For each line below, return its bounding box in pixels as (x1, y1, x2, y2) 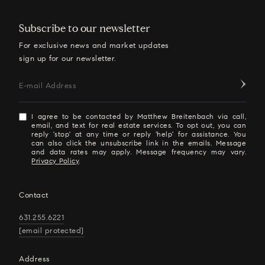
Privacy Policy (31, 156, 79, 165)
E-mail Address (19, 80, 76, 91)
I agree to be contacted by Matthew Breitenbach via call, (31, 111, 246, 121)
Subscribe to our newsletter (19, 21, 150, 35)
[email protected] (19, 225, 84, 235)
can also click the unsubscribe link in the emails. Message (31, 138, 246, 147)
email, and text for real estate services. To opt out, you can (31, 120, 246, 130)
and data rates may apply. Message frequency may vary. (31, 147, 246, 156)
